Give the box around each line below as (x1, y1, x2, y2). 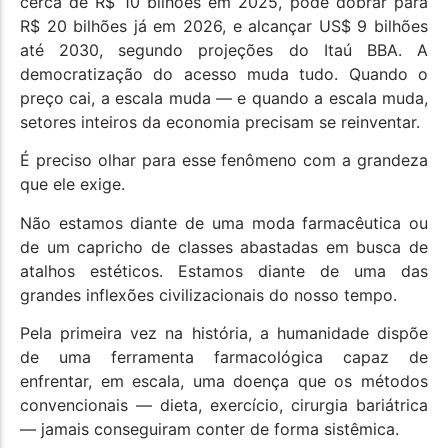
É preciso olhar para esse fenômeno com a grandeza (20, 150, 428, 171)
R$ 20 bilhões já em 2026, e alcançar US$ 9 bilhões (20, 16, 428, 37)
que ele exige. (20, 174, 125, 195)
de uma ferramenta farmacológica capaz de (20, 347, 428, 368)
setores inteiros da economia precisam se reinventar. (20, 112, 420, 133)
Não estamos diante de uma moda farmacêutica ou (20, 212, 428, 233)
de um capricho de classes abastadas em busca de (20, 236, 428, 257)
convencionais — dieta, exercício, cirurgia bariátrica (20, 395, 428, 416)
